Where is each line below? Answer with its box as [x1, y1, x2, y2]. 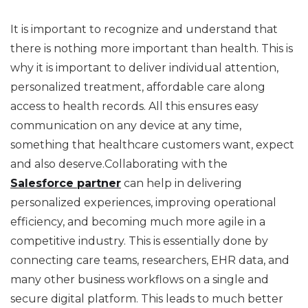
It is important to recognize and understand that [10, 22, 278, 36]
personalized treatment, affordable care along [10, 80, 265, 93]
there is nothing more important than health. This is [10, 41, 293, 55]
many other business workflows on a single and [10, 272, 269, 286]
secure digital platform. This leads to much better [10, 291, 283, 305]
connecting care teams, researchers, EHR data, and [10, 253, 289, 267]
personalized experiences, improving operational [10, 195, 276, 209]
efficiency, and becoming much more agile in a [10, 214, 265, 228]
